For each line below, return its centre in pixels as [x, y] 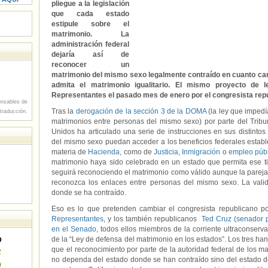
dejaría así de [90, 54]
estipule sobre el [90, 24]
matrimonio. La [90, 34]
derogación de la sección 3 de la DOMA [141, 111]
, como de [137, 152]
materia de [70, 152]
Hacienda [104, 152]
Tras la [64, 111]
